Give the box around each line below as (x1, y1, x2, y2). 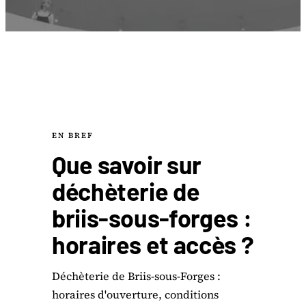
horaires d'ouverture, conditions (52, 287, 219, 302)
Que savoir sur (52, 150, 201, 179)
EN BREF (52, 130, 94, 141)
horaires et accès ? (52, 229, 254, 259)
